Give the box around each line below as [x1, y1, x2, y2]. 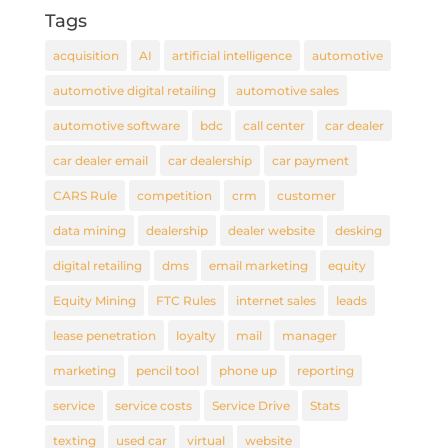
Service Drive [211, 397, 290, 413]
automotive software [52, 117, 180, 133]
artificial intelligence [171, 47, 292, 63]
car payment [271, 152, 349, 168]
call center [242, 117, 305, 133]
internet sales [235, 292, 316, 308]
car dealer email [52, 152, 148, 168]
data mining [52, 222, 126, 238]
